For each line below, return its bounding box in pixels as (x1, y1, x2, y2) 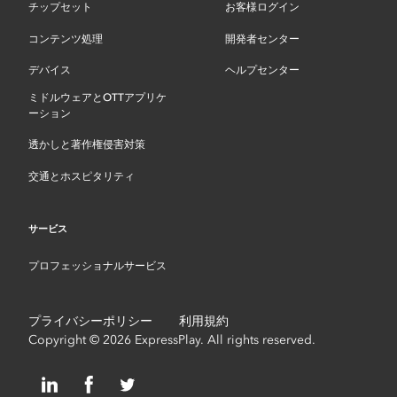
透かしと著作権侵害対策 (28, 138, 146, 152)
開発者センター (225, 32, 300, 45)
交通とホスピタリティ (28, 169, 136, 183)
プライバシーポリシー (28, 313, 153, 329)
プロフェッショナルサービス (28, 260, 167, 273)
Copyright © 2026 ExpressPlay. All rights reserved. (28, 331, 316, 347)
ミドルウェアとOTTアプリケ (28, 90, 167, 104)
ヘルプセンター (225, 64, 300, 77)
